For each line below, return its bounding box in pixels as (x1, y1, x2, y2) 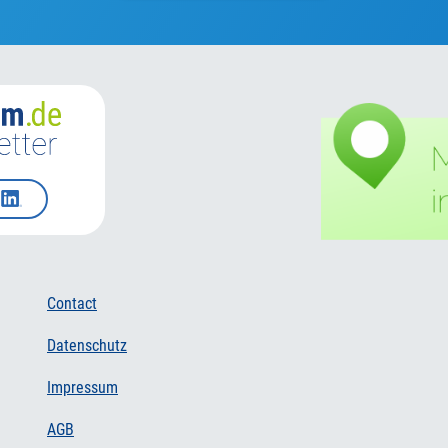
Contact (47, 293, 97, 313)
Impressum (47, 377, 118, 397)
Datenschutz (47, 335, 127, 355)
